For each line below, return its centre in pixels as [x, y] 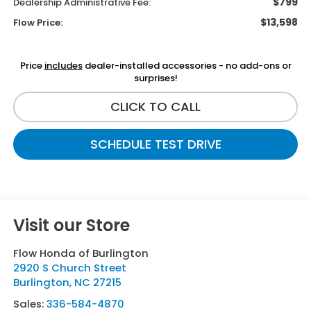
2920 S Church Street [69, 267]
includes [63, 65]
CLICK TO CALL [155, 106]
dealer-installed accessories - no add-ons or [187, 65]
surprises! [155, 78]
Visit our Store [71, 225]
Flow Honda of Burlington [81, 253]
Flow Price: [37, 22]
